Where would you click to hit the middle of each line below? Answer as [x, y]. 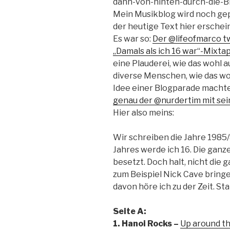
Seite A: [130, 211]
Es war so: [133, 39]
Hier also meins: [143, 112]
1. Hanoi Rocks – [147, 223]
